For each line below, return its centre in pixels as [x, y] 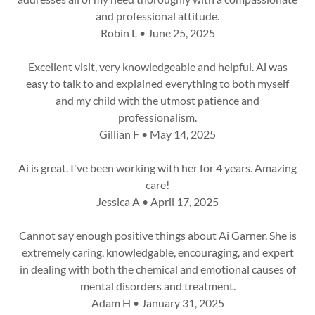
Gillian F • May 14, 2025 [157, 134]
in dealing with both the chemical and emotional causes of [157, 269]
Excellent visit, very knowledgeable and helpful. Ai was [157, 66]
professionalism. [157, 117]
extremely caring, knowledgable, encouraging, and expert [157, 252]
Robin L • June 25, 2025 [157, 33]
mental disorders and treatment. [157, 286]
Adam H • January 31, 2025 [157, 303]
